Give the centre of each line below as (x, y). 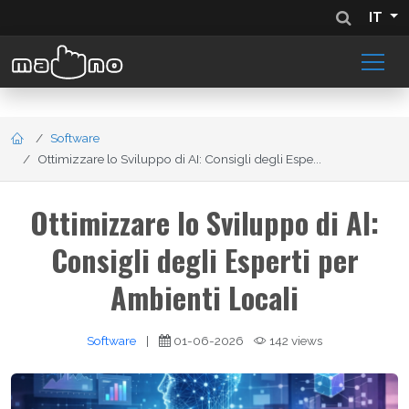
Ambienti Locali (204, 297)
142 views (294, 340)
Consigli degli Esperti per (204, 259)
